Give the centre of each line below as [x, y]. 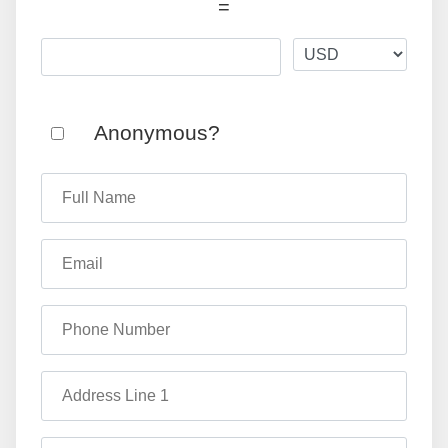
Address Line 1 [114, 387]
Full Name [98, 189]
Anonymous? [157, 132]
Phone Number [115, 321]
